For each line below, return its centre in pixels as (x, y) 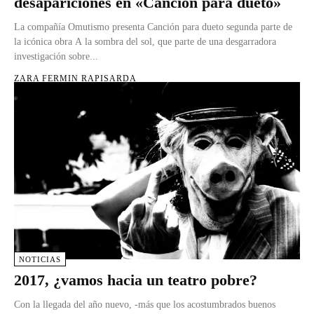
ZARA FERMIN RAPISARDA (75, 78)
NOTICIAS (40, 259)
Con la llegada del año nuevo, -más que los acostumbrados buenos (145, 304)
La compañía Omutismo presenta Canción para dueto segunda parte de (153, 27)
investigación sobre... (56, 56)
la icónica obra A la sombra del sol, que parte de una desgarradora (145, 41)
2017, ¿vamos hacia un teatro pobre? (136, 280)
